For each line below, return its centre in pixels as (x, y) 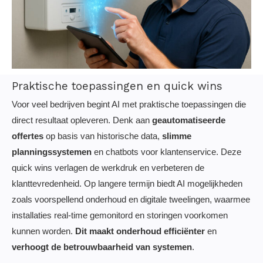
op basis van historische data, (103, 136)
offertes (28, 136)
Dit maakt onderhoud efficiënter (140, 231)
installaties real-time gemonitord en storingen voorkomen (120, 215)
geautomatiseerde (189, 120)
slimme (177, 136)
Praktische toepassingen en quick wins (117, 86)
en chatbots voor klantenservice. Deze (166, 151)
